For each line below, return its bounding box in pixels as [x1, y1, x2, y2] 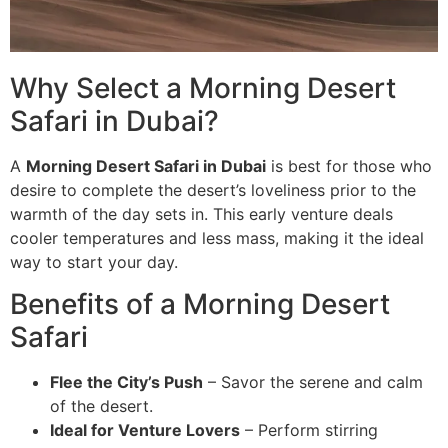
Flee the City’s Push [50, 372, 203, 393]
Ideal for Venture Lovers [50, 420, 240, 441]
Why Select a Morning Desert [10, 71, 396, 106]
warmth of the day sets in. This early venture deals [10, 204, 393, 225]
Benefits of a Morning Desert [10, 287, 390, 322]
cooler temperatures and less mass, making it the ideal [10, 228, 424, 249]
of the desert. [50, 396, 153, 417]
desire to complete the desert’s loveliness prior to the [10, 180, 416, 201]
